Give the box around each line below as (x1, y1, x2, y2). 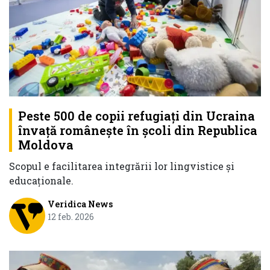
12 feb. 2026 (47, 211, 94, 223)
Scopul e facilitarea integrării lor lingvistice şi (9, 160, 234, 173)
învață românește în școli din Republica (18, 122, 257, 139)
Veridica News (47, 198, 113, 210)
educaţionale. (9, 174, 74, 187)
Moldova (18, 137, 74, 153)
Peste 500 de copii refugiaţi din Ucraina (18, 108, 255, 124)
